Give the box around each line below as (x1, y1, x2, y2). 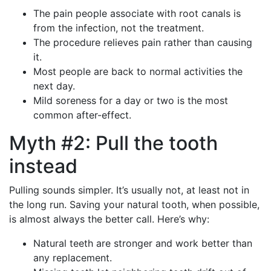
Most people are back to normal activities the (33, 65, 243, 77)
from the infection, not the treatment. (33, 21, 204, 34)
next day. (33, 79, 75, 92)
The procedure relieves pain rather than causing (33, 36, 252, 48)
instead (9, 154, 77, 178)
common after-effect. (33, 108, 131, 121)
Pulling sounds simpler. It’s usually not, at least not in (9, 183, 249, 196)
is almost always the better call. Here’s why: (9, 212, 209, 225)
